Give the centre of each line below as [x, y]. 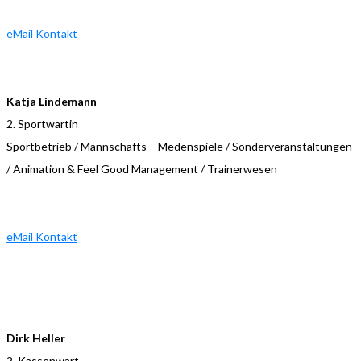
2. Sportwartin [42, 123]
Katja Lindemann [52, 101]
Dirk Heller [36, 338]
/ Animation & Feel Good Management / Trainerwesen [142, 168]
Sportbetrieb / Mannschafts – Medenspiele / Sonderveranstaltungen [179, 146]
